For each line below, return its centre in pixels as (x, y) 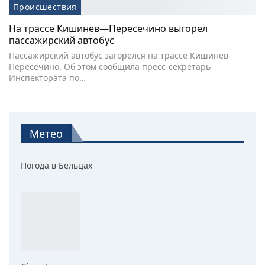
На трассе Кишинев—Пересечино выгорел (108, 29)
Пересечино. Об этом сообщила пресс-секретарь (110, 67)
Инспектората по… (47, 78)
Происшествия (45, 7)
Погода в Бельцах (56, 166)
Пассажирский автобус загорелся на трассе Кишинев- (120, 56)
